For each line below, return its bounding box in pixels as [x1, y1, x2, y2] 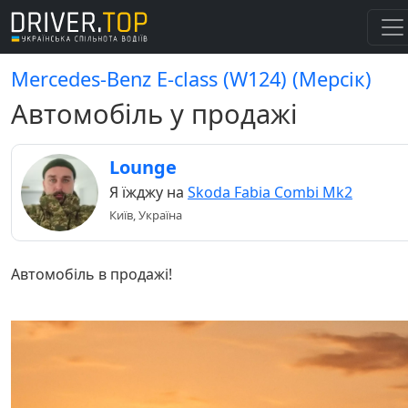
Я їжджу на [109, 182, 188, 202]
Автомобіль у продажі [11, 96, 298, 132]
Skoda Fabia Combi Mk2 [188, 182, 352, 202]
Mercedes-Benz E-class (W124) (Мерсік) [11, 66, 372, 92]
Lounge [109, 155, 177, 179]
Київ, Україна [109, 207, 182, 223]
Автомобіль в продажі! [11, 264, 172, 284]
